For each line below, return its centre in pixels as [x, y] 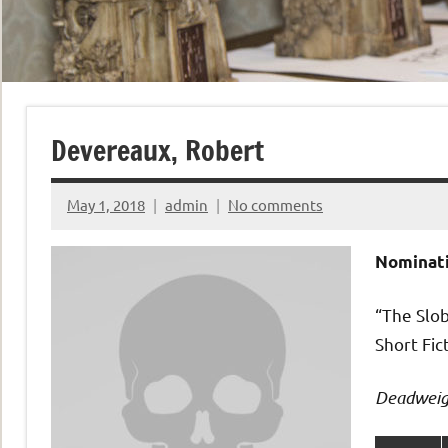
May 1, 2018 [106, 205]
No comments [275, 205]
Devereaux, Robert [157, 150]
